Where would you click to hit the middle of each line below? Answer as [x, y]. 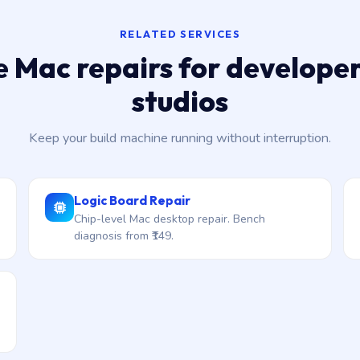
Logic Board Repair [133, 200]
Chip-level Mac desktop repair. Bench [170, 219]
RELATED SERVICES [180, 34]
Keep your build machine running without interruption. [180, 138]
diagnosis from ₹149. [124, 236]
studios [180, 101]
